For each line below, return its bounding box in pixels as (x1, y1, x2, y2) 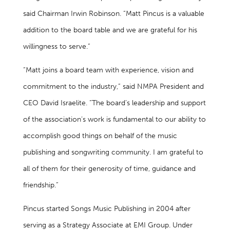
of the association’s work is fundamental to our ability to (23, 115, 206, 124)
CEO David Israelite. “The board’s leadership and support (23, 99, 206, 107)
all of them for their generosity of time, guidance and (23, 164, 196, 173)
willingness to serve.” (23, 42, 90, 51)
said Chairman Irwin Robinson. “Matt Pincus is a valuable (23, 9, 204, 18)
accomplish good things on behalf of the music (23, 131, 177, 140)
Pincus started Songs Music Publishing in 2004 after (23, 204, 190, 213)
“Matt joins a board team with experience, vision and (23, 66, 194, 74)
